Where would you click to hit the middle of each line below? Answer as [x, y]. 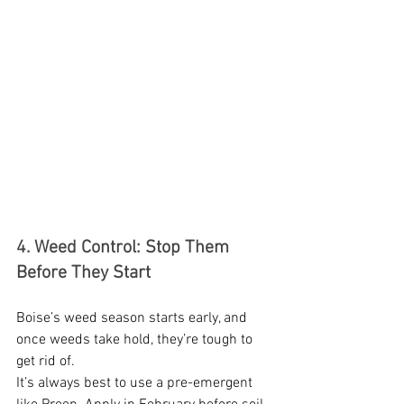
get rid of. [46, 362]
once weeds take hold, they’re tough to [136, 340]
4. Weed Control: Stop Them [125, 248]
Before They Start [83, 274]
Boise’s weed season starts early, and [133, 319]
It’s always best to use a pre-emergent [136, 384]
